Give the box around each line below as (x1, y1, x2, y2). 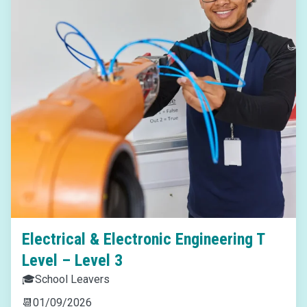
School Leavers (35, 273, 110, 286)
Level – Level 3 (22, 251, 123, 270)
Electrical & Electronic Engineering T (22, 230, 265, 249)
